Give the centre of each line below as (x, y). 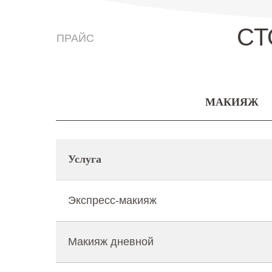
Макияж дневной (111, 242)
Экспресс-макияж (112, 200)
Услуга (85, 159)
